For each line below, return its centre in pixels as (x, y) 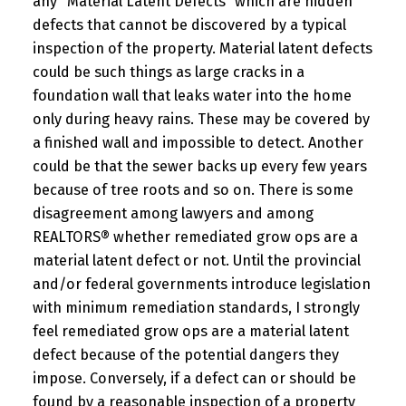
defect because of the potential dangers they (185, 355)
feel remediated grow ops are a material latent (190, 332)
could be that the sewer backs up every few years (199, 167)
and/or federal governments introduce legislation (201, 285)
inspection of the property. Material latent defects (202, 49)
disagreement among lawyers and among (173, 214)
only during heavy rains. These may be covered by (201, 120)
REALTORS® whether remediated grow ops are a (195, 237)
